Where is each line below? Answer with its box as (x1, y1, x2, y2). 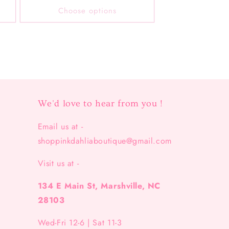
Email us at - (37, 121, 83, 133)
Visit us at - (37, 157, 79, 170)
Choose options (58, 5, 117, 16)
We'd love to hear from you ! (37, 98, 163, 109)
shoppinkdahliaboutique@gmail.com (37, 135, 172, 147)
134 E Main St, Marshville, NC (37, 180, 161, 192)
